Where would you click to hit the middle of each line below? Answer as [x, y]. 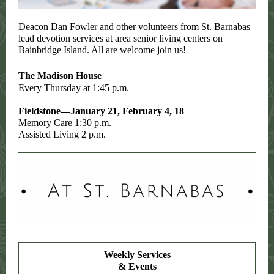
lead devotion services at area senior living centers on [120, 38]
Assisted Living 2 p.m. [62, 134]
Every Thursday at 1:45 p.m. [74, 88]
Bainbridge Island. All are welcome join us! [102, 50]
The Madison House [60, 76]
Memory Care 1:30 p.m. [65, 123]
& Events [137, 266]
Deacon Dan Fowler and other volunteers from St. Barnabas [134, 27]
